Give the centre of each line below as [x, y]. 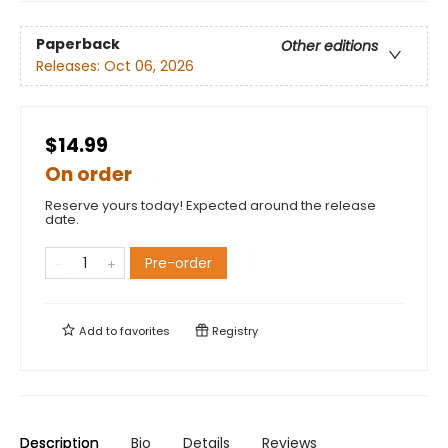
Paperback [78, 44]
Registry [233, 331]
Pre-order [178, 263]
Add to [98, 331]
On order [88, 174]
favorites [145, 331]
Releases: [70, 66]
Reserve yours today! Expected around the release [210, 205]
